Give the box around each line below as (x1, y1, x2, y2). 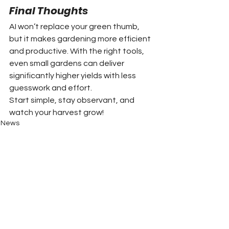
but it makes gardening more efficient (9, 34, 152, 43)
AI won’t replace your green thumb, (9, 22, 141, 31)
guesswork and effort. (9, 83, 92, 92)
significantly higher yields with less (9, 71, 138, 80)
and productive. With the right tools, (9, 47, 146, 55)
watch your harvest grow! (9, 108, 104, 117)
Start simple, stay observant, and (9, 96, 136, 104)
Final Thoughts (9, 3, 88, 18)
